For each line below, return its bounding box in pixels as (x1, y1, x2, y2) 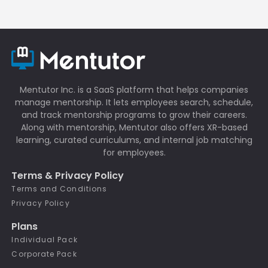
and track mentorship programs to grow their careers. (21, 109, 247, 121)
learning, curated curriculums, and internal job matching (16, 134, 252, 147)
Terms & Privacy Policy (11, 169, 124, 183)
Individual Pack (11, 234, 78, 245)
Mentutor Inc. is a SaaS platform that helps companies (20, 84, 248, 96)
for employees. (102, 147, 166, 159)
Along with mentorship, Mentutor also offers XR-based (20, 121, 248, 134)
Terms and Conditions (11, 184, 108, 194)
